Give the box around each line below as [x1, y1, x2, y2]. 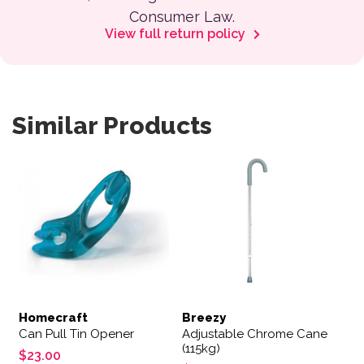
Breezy [181, 310, 226, 325]
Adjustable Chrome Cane [181, 326, 327, 341]
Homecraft [19, 310, 88, 325]
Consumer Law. [129, 8, 235, 25]
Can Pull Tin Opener [19, 326, 134, 341]
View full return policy [104, 26, 249, 41]
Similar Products [12, 111, 212, 140]
